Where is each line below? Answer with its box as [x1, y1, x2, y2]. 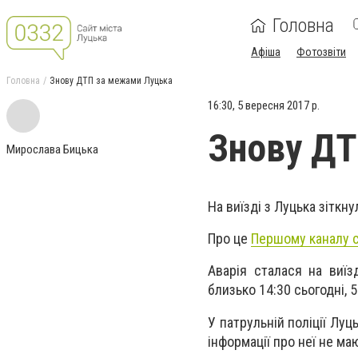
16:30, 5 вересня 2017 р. [208, 98, 320, 113]
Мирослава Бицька [6, 142, 98, 157]
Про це [208, 230, 251, 248]
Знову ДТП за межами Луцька [50, 75, 173, 86]
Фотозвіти [296, 46, 346, 58]
